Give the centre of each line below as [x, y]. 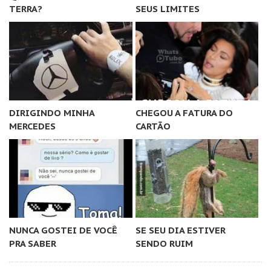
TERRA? [26, 9]
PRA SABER [33, 244]
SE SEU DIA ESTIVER [180, 230]
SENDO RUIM [164, 244]
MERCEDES [32, 126]
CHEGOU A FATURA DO [184, 113]
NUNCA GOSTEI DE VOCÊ [63, 230]
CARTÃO [153, 126]
